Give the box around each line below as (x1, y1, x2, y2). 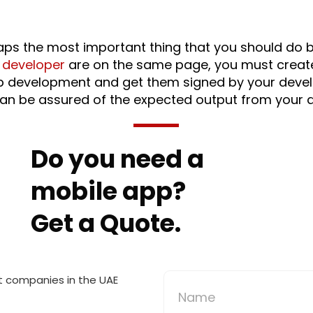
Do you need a (30, 142, 204, 176)
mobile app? (30, 174, 186, 208)
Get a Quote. (30, 206, 181, 240)
